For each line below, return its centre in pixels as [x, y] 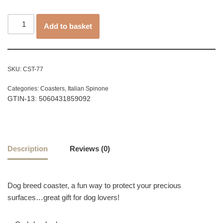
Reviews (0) [90, 148]
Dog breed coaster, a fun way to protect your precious [94, 186]
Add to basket [68, 26]
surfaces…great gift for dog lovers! [63, 198]
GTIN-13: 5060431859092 [49, 99]
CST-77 [33, 69]
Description [28, 148]
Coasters [53, 89]
